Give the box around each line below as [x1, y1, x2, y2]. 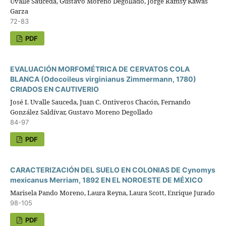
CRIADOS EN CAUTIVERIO [10, 84, 99, 93]
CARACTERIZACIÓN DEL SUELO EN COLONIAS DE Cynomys [10, 165, 215, 174]
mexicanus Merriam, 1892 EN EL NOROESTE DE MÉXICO [10, 175, 203, 184]
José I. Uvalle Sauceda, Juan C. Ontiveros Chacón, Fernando [10, 97, 191, 106]
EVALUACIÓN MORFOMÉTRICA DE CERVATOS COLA [10, 64, 190, 73]
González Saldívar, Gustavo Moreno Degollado [10, 107, 153, 117]
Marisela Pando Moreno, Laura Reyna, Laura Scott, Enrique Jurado [10, 188, 215, 197]
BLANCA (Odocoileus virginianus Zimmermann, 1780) [10, 74, 196, 83]
